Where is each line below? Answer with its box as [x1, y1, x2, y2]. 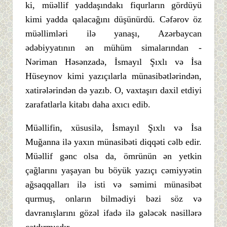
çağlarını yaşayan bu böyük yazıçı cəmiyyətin [25, 165, 202, 176]
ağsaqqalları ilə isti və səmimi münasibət [25, 179, 202, 190]
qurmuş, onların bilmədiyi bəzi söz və [25, 194, 202, 204]
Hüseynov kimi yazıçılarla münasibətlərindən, [25, 71, 202, 82]
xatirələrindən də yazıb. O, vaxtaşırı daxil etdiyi [25, 85, 202, 96]
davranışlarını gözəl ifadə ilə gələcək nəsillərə [25, 208, 202, 218]
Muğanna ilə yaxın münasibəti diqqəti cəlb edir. [25, 137, 202, 147]
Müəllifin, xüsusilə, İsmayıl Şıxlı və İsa [25, 123, 202, 133]
